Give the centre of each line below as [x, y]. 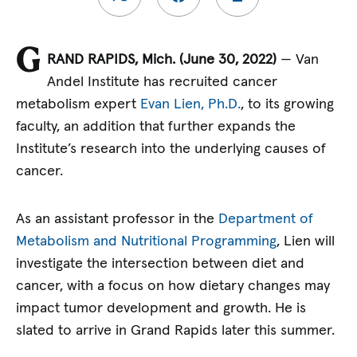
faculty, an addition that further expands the [156, 127]
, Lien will [306, 241]
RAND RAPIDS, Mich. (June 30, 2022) [162, 60]
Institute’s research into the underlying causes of [171, 149]
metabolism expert [78, 105]
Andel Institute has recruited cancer [163, 82]
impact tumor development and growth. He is [161, 308]
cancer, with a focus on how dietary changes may [173, 286]
